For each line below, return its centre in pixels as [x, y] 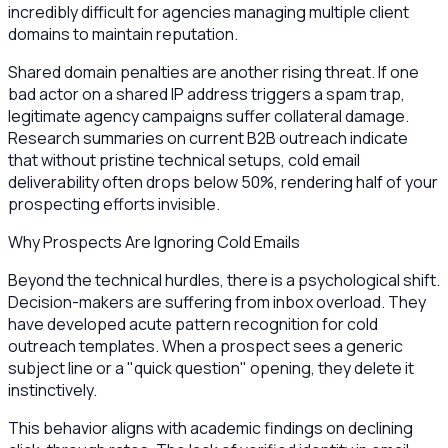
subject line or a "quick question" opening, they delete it [211, 367]
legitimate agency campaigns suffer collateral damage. [208, 115]
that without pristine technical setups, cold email [184, 159]
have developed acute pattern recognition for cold [193, 323]
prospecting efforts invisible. [114, 203]
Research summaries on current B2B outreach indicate [208, 137]
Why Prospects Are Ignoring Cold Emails [154, 241]
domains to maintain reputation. [123, 33]
